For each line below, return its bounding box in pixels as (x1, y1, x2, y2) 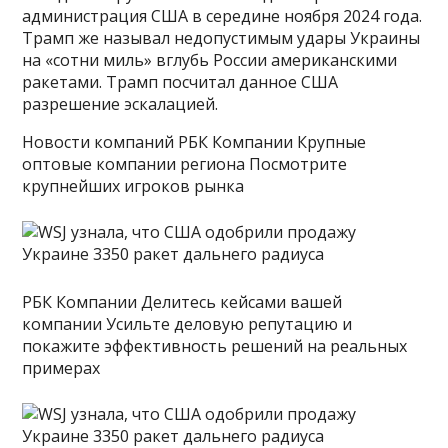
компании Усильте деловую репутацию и (22, 313, 353, 336)
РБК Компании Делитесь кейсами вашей (22, 291, 343, 314)
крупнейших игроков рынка (22, 175, 245, 198)
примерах (22, 357, 101, 380)
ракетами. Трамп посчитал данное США (22, 71, 339, 94)
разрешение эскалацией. (22, 93, 219, 116)
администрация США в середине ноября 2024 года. (22, 5, 423, 28)
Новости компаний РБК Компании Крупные (22, 131, 367, 154)
